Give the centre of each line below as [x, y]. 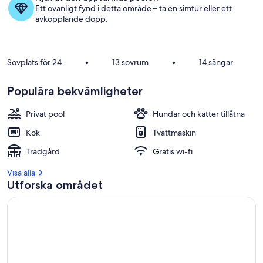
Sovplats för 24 [34, 62]
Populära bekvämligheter [75, 91]
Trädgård [43, 151]
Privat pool [45, 114]
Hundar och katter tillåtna [199, 114]
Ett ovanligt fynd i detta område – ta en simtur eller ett [134, 8]
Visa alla [21, 173]
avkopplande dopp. [72, 19]
